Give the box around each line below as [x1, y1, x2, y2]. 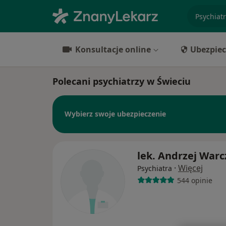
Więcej [178, 162, 203, 174]
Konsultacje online [75, 44, 151, 55]
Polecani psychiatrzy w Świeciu [52, 75, 191, 87]
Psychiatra [137, 163, 172, 174]
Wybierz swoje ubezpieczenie [65, 108, 166, 119]
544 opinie [177, 175, 212, 185]
